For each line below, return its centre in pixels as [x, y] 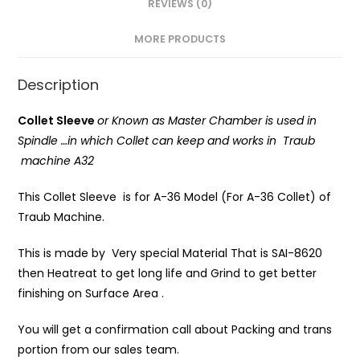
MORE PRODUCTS [180, 39]
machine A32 [56, 161]
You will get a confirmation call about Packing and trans [175, 329]
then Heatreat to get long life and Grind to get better [168, 273]
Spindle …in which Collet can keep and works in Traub [167, 141]
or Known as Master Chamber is [186, 121]
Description [59, 85]
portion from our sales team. [99, 350]
